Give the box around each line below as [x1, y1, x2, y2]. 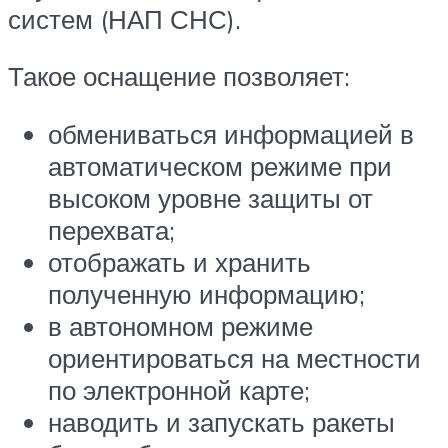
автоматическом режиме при [48, 149, 392, 182]
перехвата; [48, 213, 175, 246]
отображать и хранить [48, 245, 311, 278]
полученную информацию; [48, 277, 365, 310]
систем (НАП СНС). [8, 2, 241, 35]
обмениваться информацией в [48, 117, 414, 150]
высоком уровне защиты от [48, 181, 373, 214]
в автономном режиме [48, 309, 313, 342]
